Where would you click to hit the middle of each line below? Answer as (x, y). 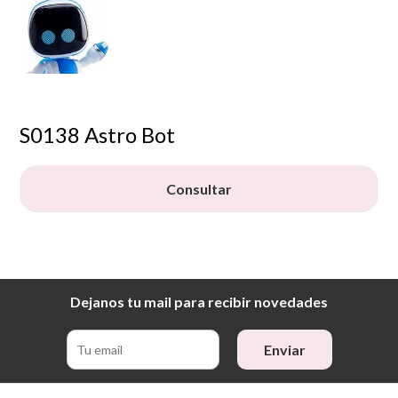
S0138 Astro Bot (98, 134)
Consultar (199, 188)
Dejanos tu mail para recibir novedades (199, 301)
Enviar (284, 349)
